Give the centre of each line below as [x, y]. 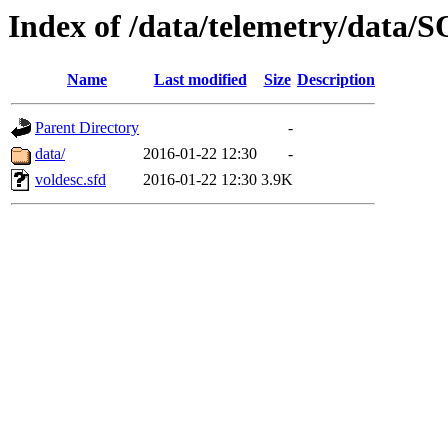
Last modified [200, 80]
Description [336, 80]
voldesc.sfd [70, 180]
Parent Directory [87, 128]
